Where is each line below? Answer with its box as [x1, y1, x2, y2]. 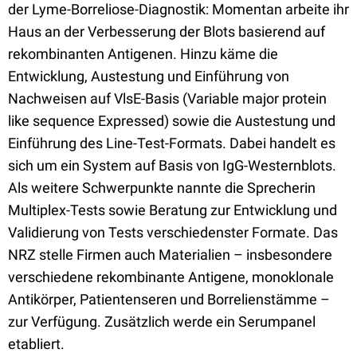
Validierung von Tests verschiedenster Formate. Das [8, 224, 338, 241]
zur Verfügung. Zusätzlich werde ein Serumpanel [8, 313, 316, 330]
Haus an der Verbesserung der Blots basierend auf [8, 23, 325, 40]
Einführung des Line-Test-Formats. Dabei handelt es [8, 135, 335, 151]
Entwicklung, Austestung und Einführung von [8, 68, 289, 84]
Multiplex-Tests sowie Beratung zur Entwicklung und [8, 202, 337, 218]
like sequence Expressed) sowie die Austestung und [8, 112, 335, 129]
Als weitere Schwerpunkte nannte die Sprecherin [8, 179, 316, 196]
